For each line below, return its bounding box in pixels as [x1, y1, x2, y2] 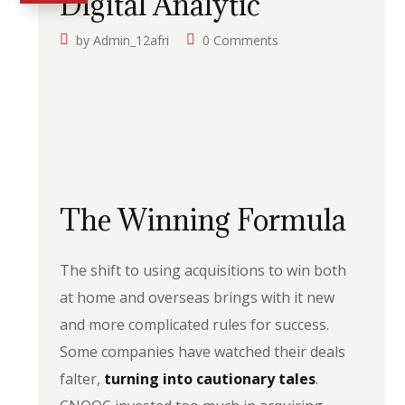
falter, [60, 369, 105, 389]
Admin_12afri [93, 32, 170, 49]
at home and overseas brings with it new [60, 287, 335, 307]
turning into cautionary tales [104, 369, 316, 389]
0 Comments [202, 32, 279, 49]
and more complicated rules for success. [60, 315, 330, 334]
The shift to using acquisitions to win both [60, 260, 347, 280]
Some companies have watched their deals [60, 342, 346, 362]
